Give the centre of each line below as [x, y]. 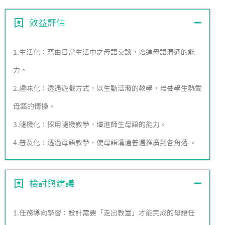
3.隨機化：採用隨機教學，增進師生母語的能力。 [90, 124]
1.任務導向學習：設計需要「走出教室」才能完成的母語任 [104, 213]
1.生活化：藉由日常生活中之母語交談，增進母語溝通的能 [104, 52]
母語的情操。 [34, 106]
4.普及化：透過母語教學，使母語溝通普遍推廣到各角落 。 [105, 142]
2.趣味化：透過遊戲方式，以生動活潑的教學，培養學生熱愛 [107, 88]
